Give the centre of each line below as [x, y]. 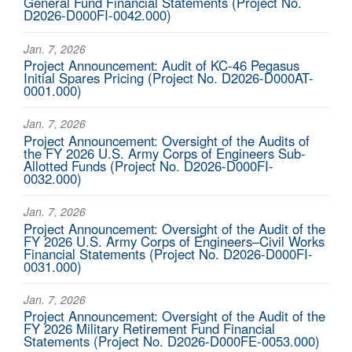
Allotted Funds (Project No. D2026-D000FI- [148, 165]
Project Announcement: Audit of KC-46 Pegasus [161, 66]
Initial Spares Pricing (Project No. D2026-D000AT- [169, 78]
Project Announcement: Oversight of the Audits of [167, 140]
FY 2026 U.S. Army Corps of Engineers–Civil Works [174, 241]
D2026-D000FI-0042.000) [97, 15]
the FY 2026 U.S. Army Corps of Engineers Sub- [165, 153]
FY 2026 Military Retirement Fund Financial [149, 329]
